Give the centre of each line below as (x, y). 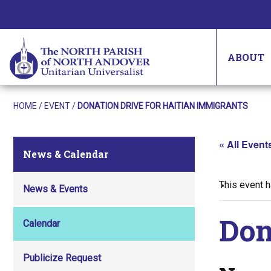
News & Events (55, 189)
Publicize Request (62, 258)
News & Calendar (66, 154)
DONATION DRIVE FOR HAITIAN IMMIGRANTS (163, 106)
